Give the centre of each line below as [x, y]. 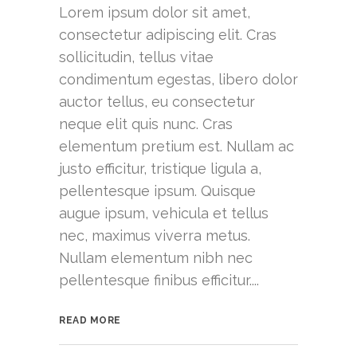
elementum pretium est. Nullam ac [177, 147]
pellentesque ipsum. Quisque [157, 191]
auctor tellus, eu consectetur [157, 102]
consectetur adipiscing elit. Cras [168, 35]
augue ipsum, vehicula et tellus [164, 214]
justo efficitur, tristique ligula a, [160, 169]
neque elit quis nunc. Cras [146, 124]
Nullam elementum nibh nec [156, 258]
